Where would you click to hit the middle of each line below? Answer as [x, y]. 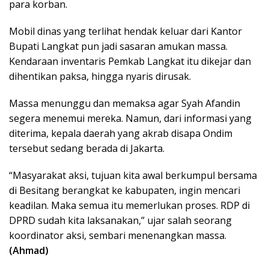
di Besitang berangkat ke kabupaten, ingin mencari [125, 191]
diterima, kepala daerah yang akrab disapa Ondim [121, 134]
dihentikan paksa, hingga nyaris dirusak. [100, 77]
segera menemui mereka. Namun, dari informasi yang [130, 119]
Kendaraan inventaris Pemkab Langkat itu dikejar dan [130, 62]
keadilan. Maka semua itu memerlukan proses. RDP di [129, 206]
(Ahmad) [29, 251]
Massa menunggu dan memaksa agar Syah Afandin [125, 104]
